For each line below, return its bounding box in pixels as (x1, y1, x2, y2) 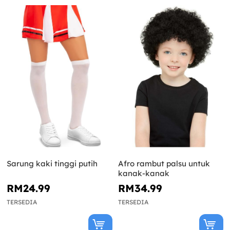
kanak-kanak (118, 168, 169, 179)
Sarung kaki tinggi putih (7, 159, 98, 169)
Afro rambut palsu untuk (118, 159, 210, 169)
